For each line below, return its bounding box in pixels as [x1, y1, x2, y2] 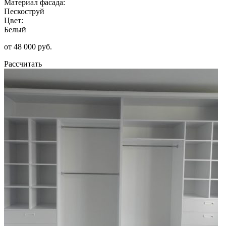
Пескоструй [4, 7, 44, 16]
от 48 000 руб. [4, 42, 52, 51]
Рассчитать [4, 59, 42, 68]
